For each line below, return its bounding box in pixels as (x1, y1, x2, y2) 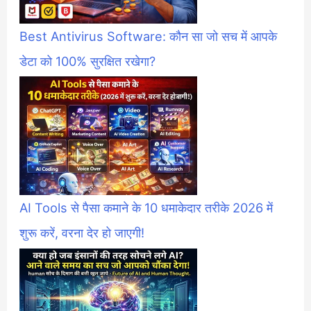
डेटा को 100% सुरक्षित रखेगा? (19, 53, 156, 69)
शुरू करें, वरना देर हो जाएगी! (19, 225, 145, 241)
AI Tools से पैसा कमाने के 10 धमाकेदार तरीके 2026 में (19, 200, 274, 216)
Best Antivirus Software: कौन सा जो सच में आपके (19, 28, 278, 44)
